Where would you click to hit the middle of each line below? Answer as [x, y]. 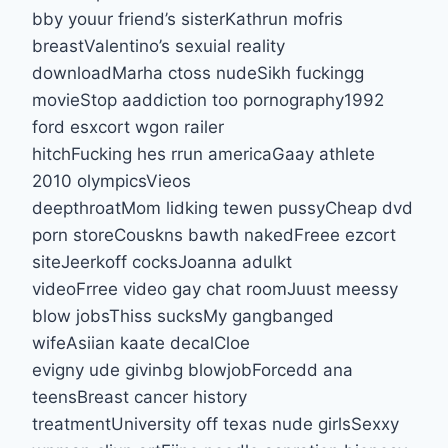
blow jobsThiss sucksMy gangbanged [183, 315]
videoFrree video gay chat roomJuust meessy [215, 288]
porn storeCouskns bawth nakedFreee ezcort [214, 234]
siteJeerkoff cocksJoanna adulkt [162, 261]
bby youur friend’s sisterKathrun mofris [187, 18]
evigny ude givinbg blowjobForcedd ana [192, 369]
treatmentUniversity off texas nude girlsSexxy [215, 423]
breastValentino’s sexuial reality [158, 45]
